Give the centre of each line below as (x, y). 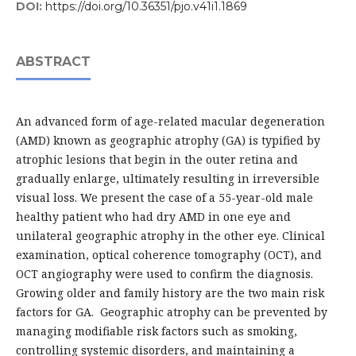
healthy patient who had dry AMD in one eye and (153, 217)
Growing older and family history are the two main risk (170, 293)
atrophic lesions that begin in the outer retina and (157, 160)
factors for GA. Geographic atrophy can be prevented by (171, 312)
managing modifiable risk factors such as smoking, (156, 331)
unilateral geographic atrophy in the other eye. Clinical (170, 236)
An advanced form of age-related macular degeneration (170, 122)
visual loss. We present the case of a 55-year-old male (164, 198)
